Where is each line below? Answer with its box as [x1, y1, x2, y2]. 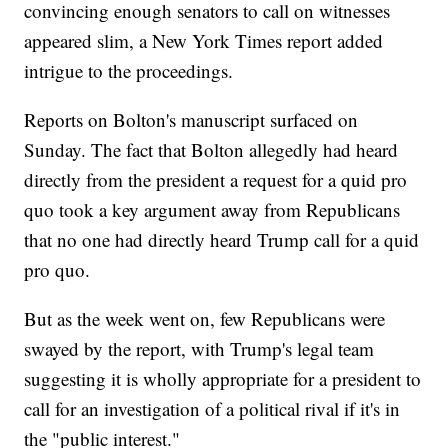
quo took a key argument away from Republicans [24, 197, 401, 223]
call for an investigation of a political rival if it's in [24, 396, 401, 422]
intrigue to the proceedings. [24, 58, 234, 84]
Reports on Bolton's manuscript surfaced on [24, 107, 359, 133]
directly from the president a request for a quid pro [24, 167, 408, 193]
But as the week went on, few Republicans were [24, 306, 386, 332]
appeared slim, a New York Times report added [24, 28, 384, 54]
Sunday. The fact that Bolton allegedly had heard [24, 137, 399, 163]
